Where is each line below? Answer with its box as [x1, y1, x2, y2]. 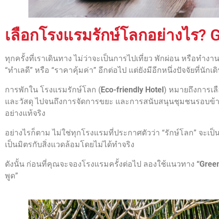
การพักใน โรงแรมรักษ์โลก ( [5, 85, 101, 95]
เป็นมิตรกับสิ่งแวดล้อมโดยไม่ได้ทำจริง [5, 140, 134, 150]
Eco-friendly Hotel [101, 85, 164, 95]
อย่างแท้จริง [5, 109, 45, 118]
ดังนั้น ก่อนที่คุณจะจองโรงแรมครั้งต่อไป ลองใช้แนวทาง [5, 159, 197, 169]
